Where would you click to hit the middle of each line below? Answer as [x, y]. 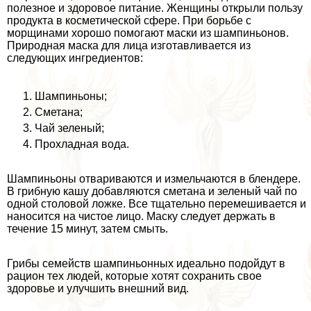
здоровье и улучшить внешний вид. [98, 288]
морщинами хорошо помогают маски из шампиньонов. [148, 33]
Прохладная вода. [82, 144]
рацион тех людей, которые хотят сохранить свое [134, 276]
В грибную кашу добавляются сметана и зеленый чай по [152, 191]
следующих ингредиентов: [75, 58]
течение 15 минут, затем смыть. [87, 228]
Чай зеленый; [69, 128]
